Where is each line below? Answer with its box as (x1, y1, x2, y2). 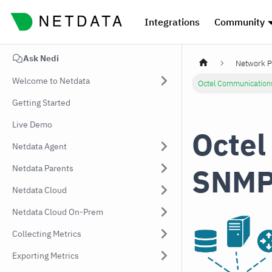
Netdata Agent (12, 141, 67, 152)
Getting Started (12, 97, 70, 108)
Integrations (144, 16, 200, 28)
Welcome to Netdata (12, 75, 90, 86)
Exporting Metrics (12, 250, 79, 261)
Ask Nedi (23, 53, 59, 64)
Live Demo (12, 119, 52, 130)
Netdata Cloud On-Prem (12, 206, 103, 217)
